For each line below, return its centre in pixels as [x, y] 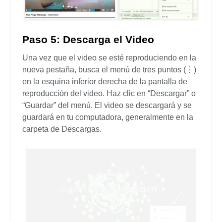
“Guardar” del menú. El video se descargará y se [107, 105]
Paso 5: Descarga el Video [88, 39]
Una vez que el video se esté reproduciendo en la [109, 57]
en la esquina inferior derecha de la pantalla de [105, 81]
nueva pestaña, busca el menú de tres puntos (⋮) [109, 69]
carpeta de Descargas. [62, 129]
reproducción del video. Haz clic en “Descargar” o [109, 93]
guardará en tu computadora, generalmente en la [108, 117]
